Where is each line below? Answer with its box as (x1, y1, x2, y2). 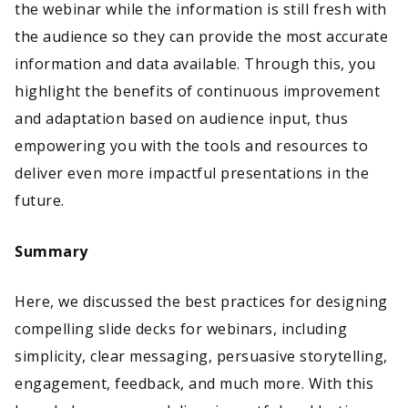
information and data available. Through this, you (15, 53, 376, 74)
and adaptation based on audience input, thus (15, 107, 348, 128)
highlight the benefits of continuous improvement (15, 80, 380, 101)
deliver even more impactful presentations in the (15, 162, 369, 183)
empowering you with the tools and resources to (15, 135, 368, 156)
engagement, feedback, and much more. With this (15, 373, 373, 394)
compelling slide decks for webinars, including (15, 319, 347, 340)
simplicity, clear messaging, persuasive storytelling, (15, 346, 388, 367)
